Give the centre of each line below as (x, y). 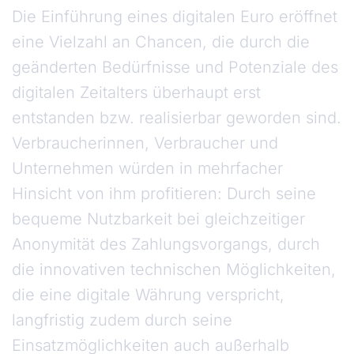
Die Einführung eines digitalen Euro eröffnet (175, 17)
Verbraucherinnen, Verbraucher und (145, 143)
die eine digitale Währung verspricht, (148, 295)
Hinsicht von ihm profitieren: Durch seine (164, 194)
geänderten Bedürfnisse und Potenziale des (175, 68)
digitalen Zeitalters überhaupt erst (136, 93)
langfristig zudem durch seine (122, 320)
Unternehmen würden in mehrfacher (147, 169)
